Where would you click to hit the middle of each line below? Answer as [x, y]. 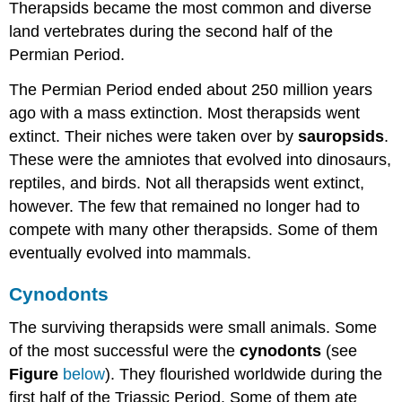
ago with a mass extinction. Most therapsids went [185, 113]
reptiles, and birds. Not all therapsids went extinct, [187, 183]
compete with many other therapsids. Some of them [194, 229]
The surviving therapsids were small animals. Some [193, 328]
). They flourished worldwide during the [244, 375]
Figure [34, 375]
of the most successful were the [125, 351]
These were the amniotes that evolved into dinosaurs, [201, 159]
